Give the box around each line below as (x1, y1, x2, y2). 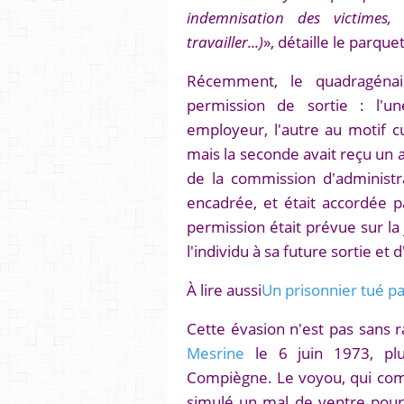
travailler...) (187, 30, 263, 52)
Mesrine (187, 341, 244, 363)
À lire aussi (187, 278, 262, 300)
